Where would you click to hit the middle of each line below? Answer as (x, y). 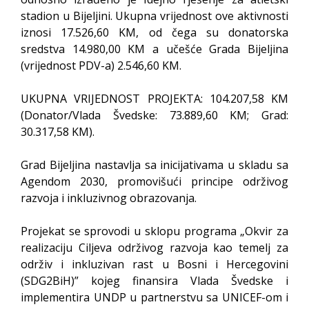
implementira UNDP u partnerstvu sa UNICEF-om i (154, 297)
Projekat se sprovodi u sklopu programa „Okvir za (154, 231)
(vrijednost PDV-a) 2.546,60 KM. (101, 66)
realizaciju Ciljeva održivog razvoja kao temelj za (154, 248)
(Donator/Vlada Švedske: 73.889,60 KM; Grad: (154, 115)
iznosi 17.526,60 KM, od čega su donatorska (154, 32)
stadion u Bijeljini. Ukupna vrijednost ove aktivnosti (154, 16)
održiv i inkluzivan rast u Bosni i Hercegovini (154, 264)
